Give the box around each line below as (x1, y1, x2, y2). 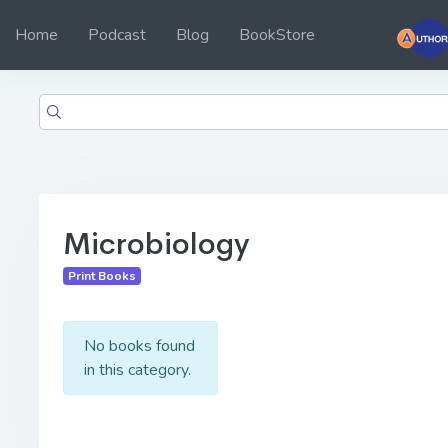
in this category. (84, 358, 191, 381)
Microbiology (63, 224, 250, 263)
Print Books (67, 267, 136, 284)
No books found (84, 334, 195, 357)
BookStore (239, 24, 315, 46)
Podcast (88, 24, 146, 46)
